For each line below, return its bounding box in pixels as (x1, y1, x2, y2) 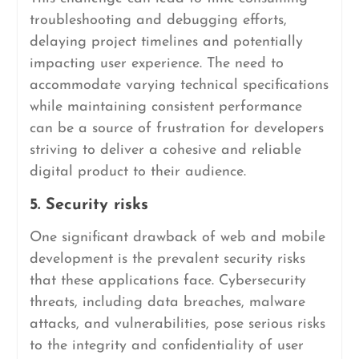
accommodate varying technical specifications (29, 78, 329, 93)
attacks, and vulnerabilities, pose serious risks (29, 317, 325, 332)
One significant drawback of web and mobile (29, 230, 325, 245)
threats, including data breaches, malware (29, 295, 305, 310)
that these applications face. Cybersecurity (29, 273, 306, 288)
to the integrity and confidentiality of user (29, 338, 304, 353)
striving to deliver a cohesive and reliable (29, 143, 301, 158)
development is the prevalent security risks (29, 252, 305, 267)
